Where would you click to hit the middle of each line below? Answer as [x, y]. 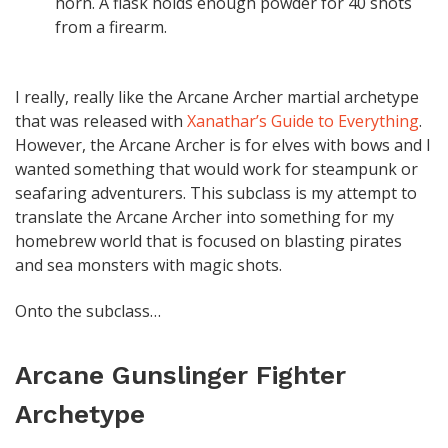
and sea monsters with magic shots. [148, 264]
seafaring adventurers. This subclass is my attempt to [216, 192]
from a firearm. [111, 26]
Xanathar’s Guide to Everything [303, 120]
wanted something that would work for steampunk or [216, 168]
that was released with [101, 120]
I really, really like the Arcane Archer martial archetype [217, 96]
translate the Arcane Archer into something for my [204, 216]
